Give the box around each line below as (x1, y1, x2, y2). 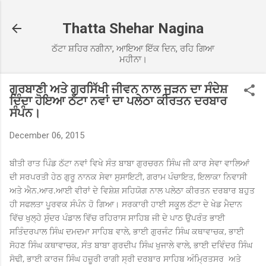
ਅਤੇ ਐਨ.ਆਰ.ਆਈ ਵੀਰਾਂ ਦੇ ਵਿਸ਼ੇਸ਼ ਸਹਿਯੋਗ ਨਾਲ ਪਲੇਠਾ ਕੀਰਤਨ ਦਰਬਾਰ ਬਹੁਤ (9, 184, 255, 196)
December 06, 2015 (9, 130, 84, 141)
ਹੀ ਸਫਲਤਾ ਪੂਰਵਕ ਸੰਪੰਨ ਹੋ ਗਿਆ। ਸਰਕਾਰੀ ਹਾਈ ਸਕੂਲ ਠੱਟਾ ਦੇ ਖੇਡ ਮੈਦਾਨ (9, 198, 242, 210)
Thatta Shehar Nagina (62, 20, 204, 37)
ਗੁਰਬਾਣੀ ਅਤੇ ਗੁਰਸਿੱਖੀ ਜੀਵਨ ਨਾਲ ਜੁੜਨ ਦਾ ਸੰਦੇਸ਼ (9, 82, 227, 96)
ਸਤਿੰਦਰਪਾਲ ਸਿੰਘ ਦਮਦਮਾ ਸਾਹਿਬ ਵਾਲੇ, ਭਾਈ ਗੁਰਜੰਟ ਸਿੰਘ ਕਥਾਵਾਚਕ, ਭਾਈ (9, 225, 244, 237)
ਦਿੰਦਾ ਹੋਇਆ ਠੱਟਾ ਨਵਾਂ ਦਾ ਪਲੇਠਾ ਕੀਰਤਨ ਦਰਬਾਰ (9, 94, 227, 108)
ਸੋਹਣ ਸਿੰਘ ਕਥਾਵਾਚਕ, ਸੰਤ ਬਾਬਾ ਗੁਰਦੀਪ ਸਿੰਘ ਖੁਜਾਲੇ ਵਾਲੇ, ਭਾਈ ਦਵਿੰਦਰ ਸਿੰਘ (9, 239, 252, 251)
